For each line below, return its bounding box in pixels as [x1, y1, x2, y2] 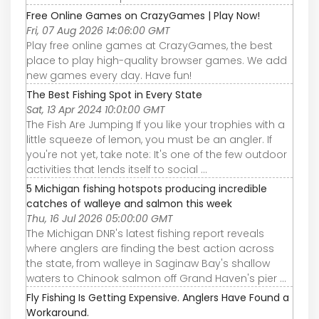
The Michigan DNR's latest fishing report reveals [26, 226, 264, 241]
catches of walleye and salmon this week [26, 196, 232, 211]
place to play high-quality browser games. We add [26, 53, 287, 68]
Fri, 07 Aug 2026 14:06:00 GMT [26, 23, 170, 38]
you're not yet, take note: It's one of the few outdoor [26, 147, 287, 162]
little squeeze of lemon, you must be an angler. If [26, 132, 272, 147]
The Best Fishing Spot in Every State [26, 87, 202, 102]
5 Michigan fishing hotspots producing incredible [26, 181, 267, 196]
